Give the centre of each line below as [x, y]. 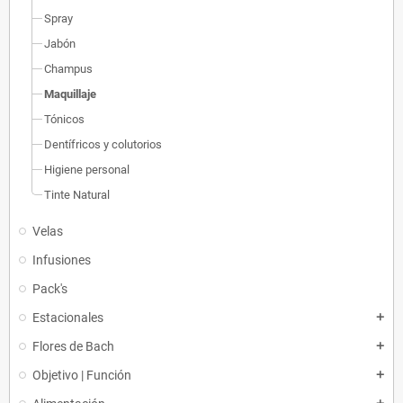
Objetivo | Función [82, 375]
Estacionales [68, 318]
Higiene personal [87, 170]
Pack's [50, 289]
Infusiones [62, 260]
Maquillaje [70, 94]
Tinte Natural [77, 195]
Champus [68, 69]
